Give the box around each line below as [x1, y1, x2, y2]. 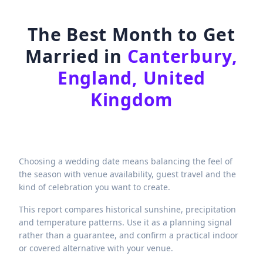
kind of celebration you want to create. [19, 181, 170, 193]
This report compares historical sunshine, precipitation [19, 204, 236, 215]
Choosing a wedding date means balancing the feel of [19, 156, 232, 167]
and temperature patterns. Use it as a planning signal [19, 217, 232, 228]
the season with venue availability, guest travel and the [19, 168, 236, 180]
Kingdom [90, 87, 173, 112]
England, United [57, 66, 206, 90]
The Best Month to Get [28, 22, 235, 46]
